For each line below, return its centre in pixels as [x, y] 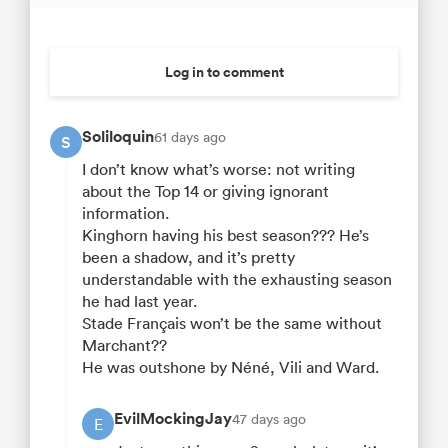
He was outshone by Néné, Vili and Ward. [230, 367]
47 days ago [269, 419]
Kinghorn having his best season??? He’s [225, 235]
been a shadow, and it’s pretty [188, 257]
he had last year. [139, 301]
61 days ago [190, 137]
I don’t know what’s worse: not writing [218, 169]
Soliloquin [118, 137]
